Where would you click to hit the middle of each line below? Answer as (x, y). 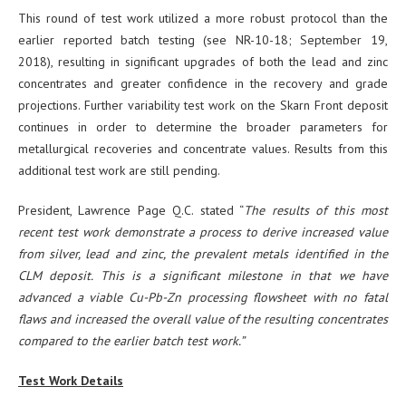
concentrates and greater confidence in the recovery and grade (203, 84)
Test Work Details (71, 381)
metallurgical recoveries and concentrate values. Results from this (203, 149)
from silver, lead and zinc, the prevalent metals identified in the (203, 254)
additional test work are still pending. (119, 171)
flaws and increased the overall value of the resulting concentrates (203, 319)
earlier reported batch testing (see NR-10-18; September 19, (203, 40)
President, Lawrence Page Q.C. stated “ (131, 211)
